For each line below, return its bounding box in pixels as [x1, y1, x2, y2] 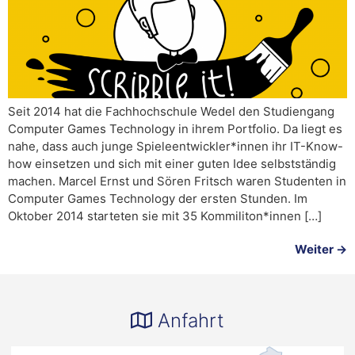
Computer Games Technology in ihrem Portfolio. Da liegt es [8, 121, 342, 137]
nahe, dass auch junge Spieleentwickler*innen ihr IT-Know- [8, 139, 343, 155]
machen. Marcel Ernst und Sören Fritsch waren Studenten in [8, 174, 346, 189]
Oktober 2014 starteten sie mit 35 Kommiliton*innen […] [8, 208, 322, 224]
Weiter [295, 242, 336, 258]
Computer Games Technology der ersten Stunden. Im [8, 191, 307, 207]
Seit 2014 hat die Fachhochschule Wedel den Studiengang [8, 104, 334, 120]
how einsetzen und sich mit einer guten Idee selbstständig [8, 156, 336, 172]
